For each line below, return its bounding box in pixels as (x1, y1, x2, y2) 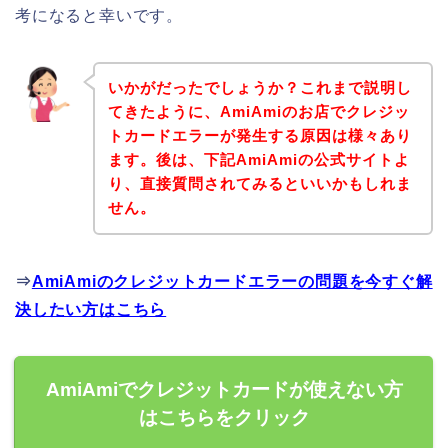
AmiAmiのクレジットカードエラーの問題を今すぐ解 (31, 273, 433, 291)
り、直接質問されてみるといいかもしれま (107, 175, 412, 193)
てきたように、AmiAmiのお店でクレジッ (107, 103, 410, 121)
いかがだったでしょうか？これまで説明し (107, 79, 412, 97)
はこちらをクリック (138, 407, 310, 429)
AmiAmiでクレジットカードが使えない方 (45, 379, 403, 401)
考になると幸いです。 (15, 6, 183, 24)
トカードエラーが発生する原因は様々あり (107, 127, 412, 145)
